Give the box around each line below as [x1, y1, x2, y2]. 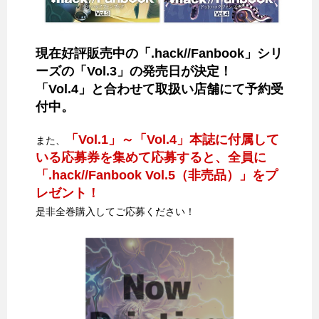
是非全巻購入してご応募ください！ [36, 206, 195, 218]
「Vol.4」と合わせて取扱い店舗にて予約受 [36, 82, 283, 97]
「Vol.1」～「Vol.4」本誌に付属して [66, 132, 279, 147]
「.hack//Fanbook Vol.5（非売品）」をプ [36, 168, 278, 183]
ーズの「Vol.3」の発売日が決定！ [36, 64, 232, 79]
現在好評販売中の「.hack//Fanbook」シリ [36, 46, 283, 61]
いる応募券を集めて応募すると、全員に [36, 150, 266, 165]
